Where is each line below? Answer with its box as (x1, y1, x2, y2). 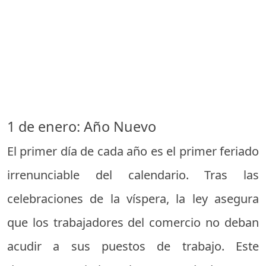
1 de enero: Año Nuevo (7, 116, 156, 136)
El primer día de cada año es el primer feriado (7, 142, 259, 159)
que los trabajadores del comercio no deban (7, 214, 259, 230)
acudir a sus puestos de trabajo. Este (7, 237, 259, 254)
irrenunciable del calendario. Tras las (7, 166, 259, 183)
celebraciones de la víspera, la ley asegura (7, 190, 259, 207)
